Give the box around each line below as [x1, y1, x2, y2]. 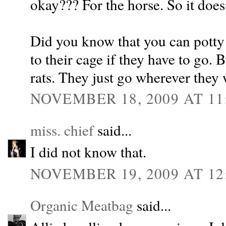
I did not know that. [30, 142, 146, 162]
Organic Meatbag [30, 195, 133, 215]
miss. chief [30, 120, 94, 140]
